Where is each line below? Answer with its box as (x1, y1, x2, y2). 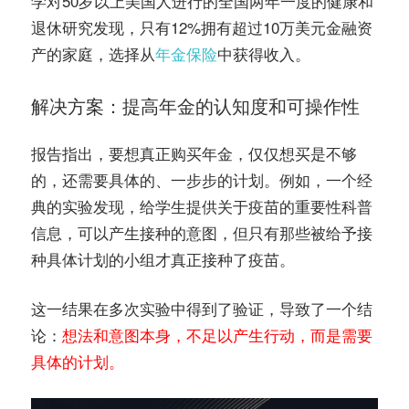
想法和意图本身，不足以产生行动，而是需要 (62, 323, 372, 347)
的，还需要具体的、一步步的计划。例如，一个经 (31, 167, 372, 191)
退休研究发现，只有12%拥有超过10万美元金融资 (31, 16, 372, 39)
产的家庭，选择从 (31, 42, 155, 66)
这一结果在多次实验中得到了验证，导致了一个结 (31, 297, 372, 320)
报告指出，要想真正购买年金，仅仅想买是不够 (31, 141, 357, 164)
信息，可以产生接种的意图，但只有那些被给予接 (31, 220, 372, 244)
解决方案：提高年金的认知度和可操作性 (31, 92, 360, 119)
